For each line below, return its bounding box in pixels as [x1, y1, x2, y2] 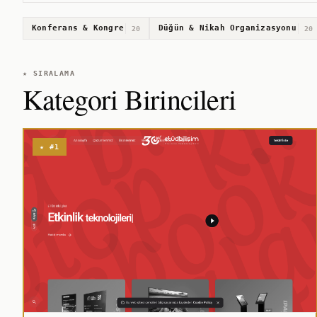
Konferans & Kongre [32, 23, 124, 33]
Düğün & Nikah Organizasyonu [158, 23, 296, 33]
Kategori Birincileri [23, 80, 236, 117]
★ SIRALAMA [23, 69, 75, 77]
